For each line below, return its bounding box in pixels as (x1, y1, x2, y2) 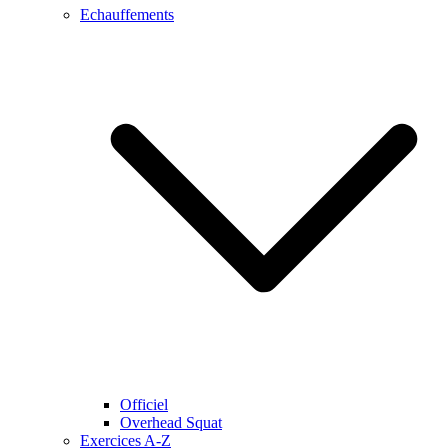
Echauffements (80, 6, 174, 23)
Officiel (120, 396, 168, 413)
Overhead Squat (120, 414, 222, 431)
